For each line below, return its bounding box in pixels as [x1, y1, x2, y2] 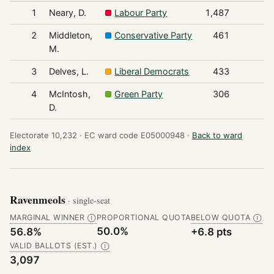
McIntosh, [48, 88, 91, 99]
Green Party [114, 88, 163, 99]
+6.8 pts [190, 226, 232, 239]
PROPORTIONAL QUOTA [96, 213, 191, 223]
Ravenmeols [10, 191, 68, 208]
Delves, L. [48, 65, 89, 76]
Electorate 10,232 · [10, 130, 82, 140]
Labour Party [114, 7, 168, 18]
